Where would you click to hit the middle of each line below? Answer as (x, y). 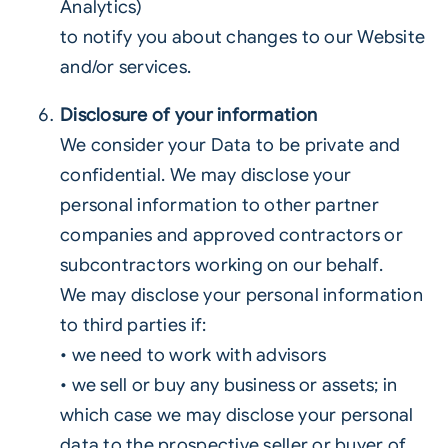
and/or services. (125, 67)
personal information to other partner (219, 205)
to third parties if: (133, 325)
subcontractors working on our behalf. (221, 265)
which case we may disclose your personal (236, 415)
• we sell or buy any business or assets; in (228, 385)
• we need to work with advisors (193, 355)
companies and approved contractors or (231, 235)
